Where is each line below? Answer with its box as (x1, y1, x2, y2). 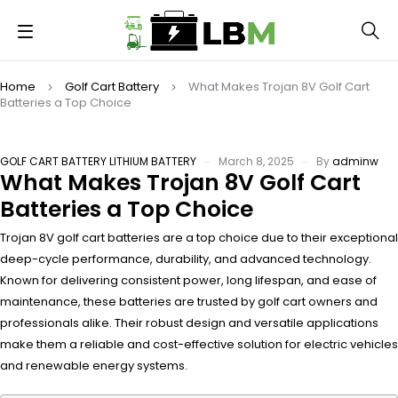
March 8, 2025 (219, 153, 294, 169)
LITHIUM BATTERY (109, 153, 196, 169)
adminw (332, 153, 378, 169)
